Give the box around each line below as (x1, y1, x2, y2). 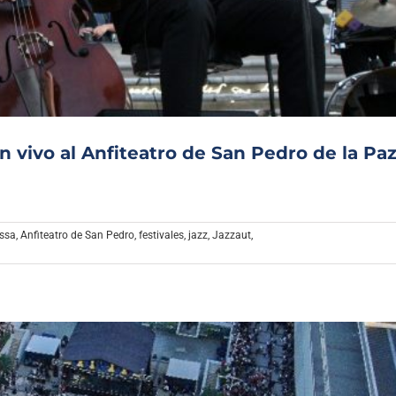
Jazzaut (212, 229, 251, 242)
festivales (139, 229, 184, 242)
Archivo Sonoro (145, 3, 252, 23)
